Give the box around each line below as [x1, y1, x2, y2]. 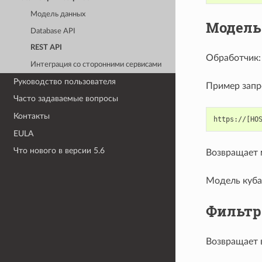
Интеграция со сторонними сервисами [30, 60, 162, 68]
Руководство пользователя [13, 77, 116, 86]
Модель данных [30, 11, 86, 19]
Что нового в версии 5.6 [13, 146, 105, 156]
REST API [30, 44, 63, 52]
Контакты [13, 112, 50, 121]
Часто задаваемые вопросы [13, 94, 119, 104]
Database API [30, 27, 76, 35]
